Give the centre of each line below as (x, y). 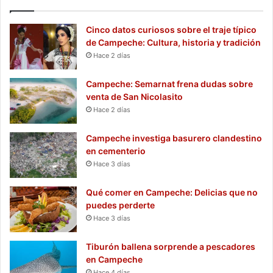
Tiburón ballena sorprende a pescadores (171, 246)
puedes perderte (120, 205)
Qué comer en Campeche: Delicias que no (172, 192)
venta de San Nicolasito (134, 96)
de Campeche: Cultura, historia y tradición (173, 42)
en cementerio (116, 151)
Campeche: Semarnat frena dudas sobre (169, 83)
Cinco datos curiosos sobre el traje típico (171, 29)
